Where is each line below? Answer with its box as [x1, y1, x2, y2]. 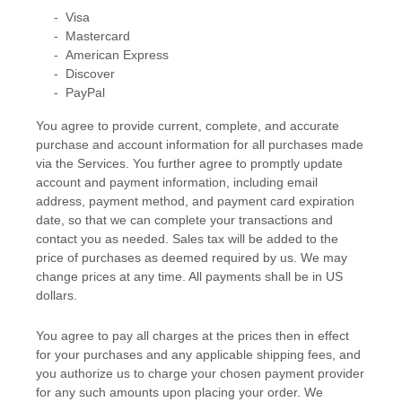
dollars [36, 288, 74, 303]
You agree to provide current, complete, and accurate [36, 118, 339, 134]
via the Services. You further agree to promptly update [36, 156, 343, 171]
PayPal [66, 85, 105, 100]
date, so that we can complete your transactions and [36, 213, 333, 228]
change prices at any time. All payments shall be [36, 269, 312, 284]
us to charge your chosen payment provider [113, 366, 364, 381]
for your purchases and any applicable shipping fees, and [36, 347, 361, 363]
